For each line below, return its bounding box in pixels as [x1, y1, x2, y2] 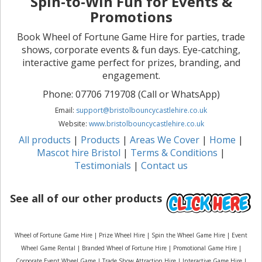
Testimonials [74, 158, 131, 172]
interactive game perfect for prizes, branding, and [22, 56, 240, 69]
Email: [55, 105, 76, 115]
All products [19, 133, 71, 146]
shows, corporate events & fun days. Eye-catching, [22, 43, 240, 56]
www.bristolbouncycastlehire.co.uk [88, 118, 204, 129]
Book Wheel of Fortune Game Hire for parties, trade [17, 30, 245, 43]
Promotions [89, 6, 173, 26]
